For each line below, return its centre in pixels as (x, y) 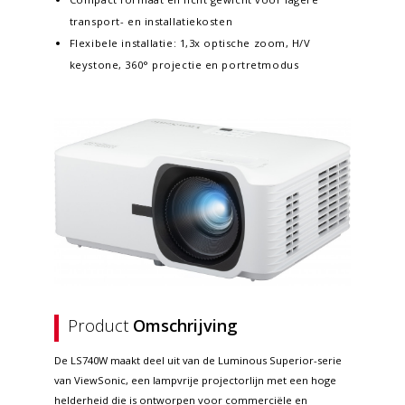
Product (100, 326)
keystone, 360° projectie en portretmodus (184, 64)
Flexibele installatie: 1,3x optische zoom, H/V (190, 42)
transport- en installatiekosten (151, 21)
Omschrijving (185, 326)
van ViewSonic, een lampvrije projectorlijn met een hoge (195, 381)
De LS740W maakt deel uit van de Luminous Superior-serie (198, 361)
